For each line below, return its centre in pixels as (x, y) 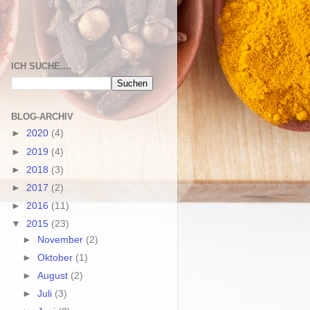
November (62, 239)
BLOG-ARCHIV (42, 116)
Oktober (57, 257)
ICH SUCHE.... (41, 66)
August (54, 276)
